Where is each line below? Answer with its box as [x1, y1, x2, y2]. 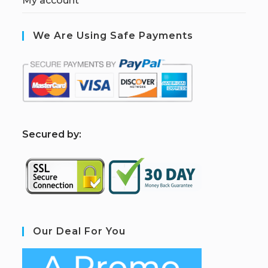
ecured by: [29, 128, 82, 140]
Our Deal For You [33, 225, 126, 237]
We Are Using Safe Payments [33, 29, 194, 41]
